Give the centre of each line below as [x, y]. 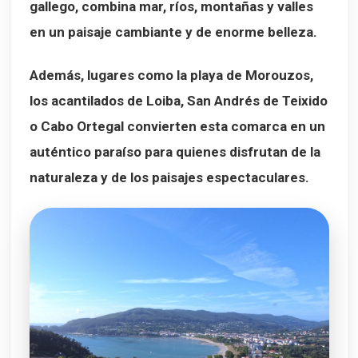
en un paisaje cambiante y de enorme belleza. [173, 32]
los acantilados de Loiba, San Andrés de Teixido [179, 101]
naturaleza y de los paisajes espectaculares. [169, 178]
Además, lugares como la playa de [137, 76]
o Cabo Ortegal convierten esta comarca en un [177, 127]
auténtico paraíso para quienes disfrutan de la [175, 152]
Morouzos [278, 76]
